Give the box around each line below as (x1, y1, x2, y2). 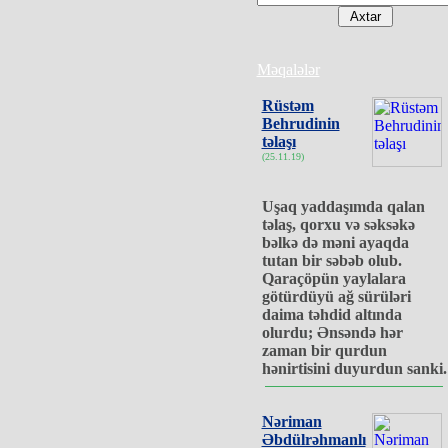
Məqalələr (256, 61, 320, 78)
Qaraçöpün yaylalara (261, 270, 406, 287)
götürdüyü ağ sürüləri (261, 288, 411, 305)
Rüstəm (261, 97, 314, 114)
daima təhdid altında (261, 306, 402, 323)
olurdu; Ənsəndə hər (261, 324, 403, 341)
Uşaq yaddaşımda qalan (261, 198, 425, 215)
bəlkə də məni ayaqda (261, 234, 409, 251)
